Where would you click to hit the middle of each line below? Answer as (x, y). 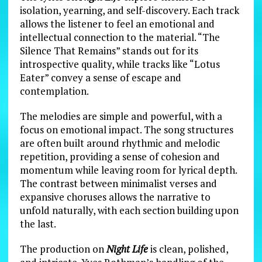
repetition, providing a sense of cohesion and (120, 156)
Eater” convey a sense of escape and (100, 77)
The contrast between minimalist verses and (118, 183)
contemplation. (54, 91)
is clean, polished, (188, 249)
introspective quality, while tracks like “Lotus (120, 64)
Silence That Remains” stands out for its (109, 50)
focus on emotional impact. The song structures (126, 129)
